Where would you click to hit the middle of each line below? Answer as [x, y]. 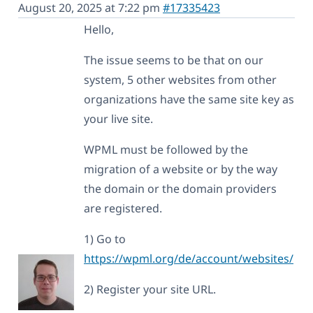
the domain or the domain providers [180, 188]
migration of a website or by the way [181, 169]
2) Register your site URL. [150, 289]
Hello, [99, 29]
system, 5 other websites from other [180, 79]
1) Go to [105, 239]
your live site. [118, 118]
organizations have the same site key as [189, 99]
